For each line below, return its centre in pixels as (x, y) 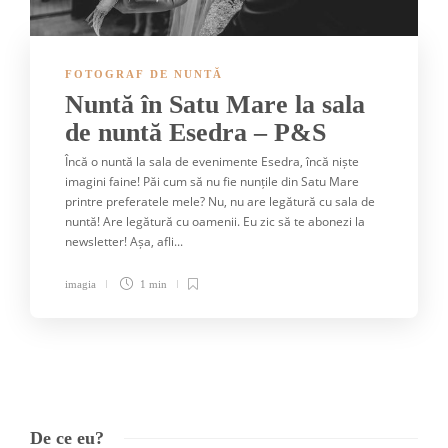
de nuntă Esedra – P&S (199, 132)
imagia (80, 283)
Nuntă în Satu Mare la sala (215, 104)
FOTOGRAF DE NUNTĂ (144, 73)
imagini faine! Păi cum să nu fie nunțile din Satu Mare (212, 181)
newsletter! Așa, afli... (124, 241)
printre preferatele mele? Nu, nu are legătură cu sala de (220, 201)
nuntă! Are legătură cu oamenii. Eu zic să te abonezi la (215, 221)
